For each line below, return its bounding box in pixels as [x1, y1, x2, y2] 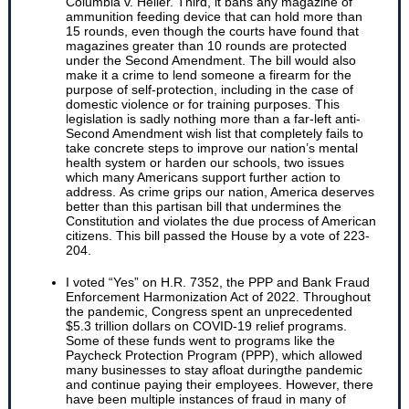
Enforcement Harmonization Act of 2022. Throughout [66, 289, 371, 304]
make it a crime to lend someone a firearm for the [66, 68, 351, 82]
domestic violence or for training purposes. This [66, 97, 340, 111]
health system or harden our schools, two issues [66, 155, 344, 170]
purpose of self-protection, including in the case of [66, 82, 353, 97]
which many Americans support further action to [66, 170, 341, 184]
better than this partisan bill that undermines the [66, 199, 341, 214]
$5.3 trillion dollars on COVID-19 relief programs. [66, 319, 347, 333]
